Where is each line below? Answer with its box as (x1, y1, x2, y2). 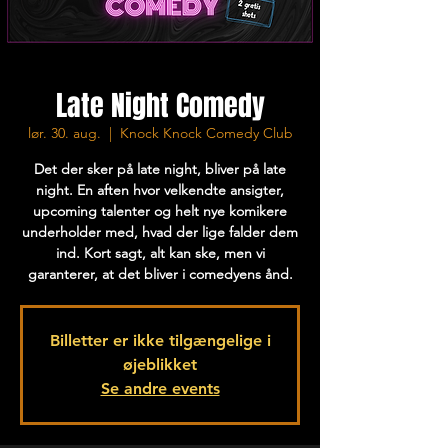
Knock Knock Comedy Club (119, 124, 293, 142)
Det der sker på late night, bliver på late (34, 160, 286, 178)
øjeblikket (123, 355, 197, 374)
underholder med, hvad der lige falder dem (22, 223, 298, 241)
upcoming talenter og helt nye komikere (33, 202, 287, 220)
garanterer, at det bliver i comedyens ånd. (27, 265, 293, 283)
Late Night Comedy (55, 85, 265, 126)
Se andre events (100, 379, 220, 398)
